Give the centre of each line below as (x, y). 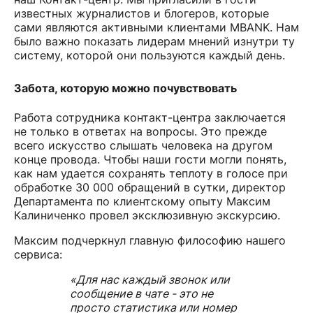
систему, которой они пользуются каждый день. (150, 55)
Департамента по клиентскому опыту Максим (142, 201)
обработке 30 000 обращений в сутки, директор (150, 187)
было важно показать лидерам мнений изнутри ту (154, 41)
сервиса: (38, 254)
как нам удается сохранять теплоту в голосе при (151, 173)
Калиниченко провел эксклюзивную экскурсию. (147, 215)
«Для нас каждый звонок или (150, 279)
